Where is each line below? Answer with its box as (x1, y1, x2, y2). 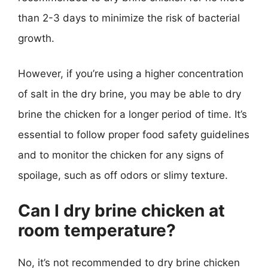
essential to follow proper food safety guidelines (18, 129, 249, 141)
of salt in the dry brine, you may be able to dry (18, 88, 241, 100)
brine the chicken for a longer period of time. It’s (18, 108, 247, 120)
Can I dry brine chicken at (18, 200, 225, 221)
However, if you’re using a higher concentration (18, 68, 243, 80)
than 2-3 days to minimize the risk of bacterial (18, 11, 240, 24)
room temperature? (18, 220, 176, 240)
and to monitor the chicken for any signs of (18, 149, 224, 161)
